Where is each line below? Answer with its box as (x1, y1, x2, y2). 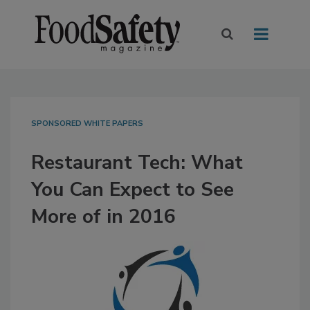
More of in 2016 (31, 203, 176, 230)
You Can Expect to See (31, 176, 234, 203)
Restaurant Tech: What (31, 149, 243, 176)
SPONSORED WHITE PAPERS (31, 118, 143, 129)
